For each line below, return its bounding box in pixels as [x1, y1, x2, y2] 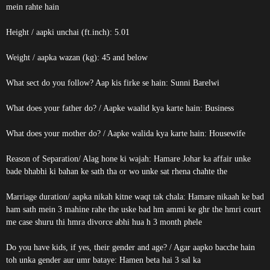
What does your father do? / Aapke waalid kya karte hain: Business [6, 104, 234, 113]
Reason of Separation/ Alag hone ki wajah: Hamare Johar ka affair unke [6, 154, 251, 163]
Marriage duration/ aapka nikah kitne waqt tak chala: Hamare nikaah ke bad [6, 192, 264, 201]
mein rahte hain [6, 2, 59, 11]
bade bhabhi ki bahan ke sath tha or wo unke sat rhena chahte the [6, 167, 227, 176]
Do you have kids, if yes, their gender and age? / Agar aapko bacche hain [6, 243, 255, 252]
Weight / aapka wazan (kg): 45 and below [6, 53, 148, 62]
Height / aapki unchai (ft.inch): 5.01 [6, 28, 130, 37]
